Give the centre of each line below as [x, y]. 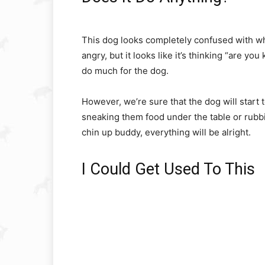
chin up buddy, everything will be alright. [166, 132]
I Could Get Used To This [168, 169]
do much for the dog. [125, 71]
